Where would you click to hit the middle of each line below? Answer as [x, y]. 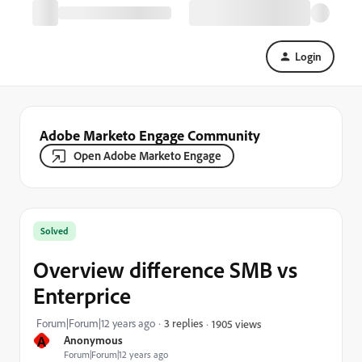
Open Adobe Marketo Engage [147, 156]
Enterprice [82, 295]
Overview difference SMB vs [165, 269]
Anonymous [93, 340]
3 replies [183, 323]
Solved [55, 231]
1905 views [236, 323]
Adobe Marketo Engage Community [150, 135]
